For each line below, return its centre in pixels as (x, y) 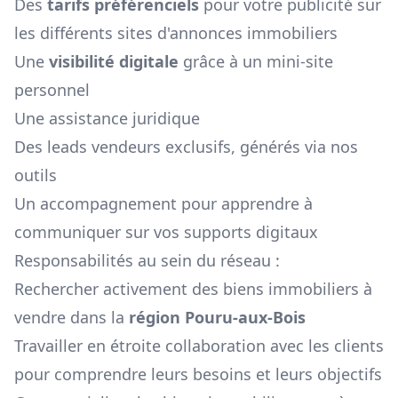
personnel (52, 90)
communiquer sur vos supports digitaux (166, 232)
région (157, 318)
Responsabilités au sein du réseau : (147, 261)
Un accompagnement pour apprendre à (163, 204)
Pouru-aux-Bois (245, 318)
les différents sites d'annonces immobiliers (176, 33)
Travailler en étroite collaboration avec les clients (199, 346)
